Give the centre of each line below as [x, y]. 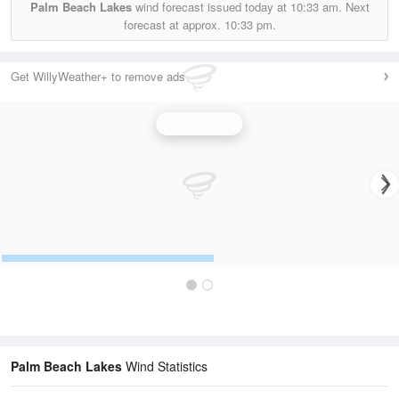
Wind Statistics [165, 366]
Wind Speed [199, 124]
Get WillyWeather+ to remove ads [98, 77]
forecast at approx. [174, 25]
